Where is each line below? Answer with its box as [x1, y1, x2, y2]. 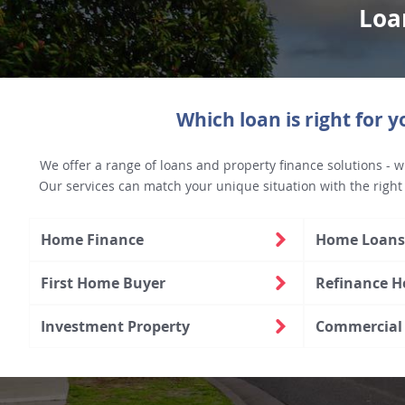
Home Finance [41, 229, 144, 250]
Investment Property [41, 316, 190, 336]
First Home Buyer [41, 272, 165, 293]
